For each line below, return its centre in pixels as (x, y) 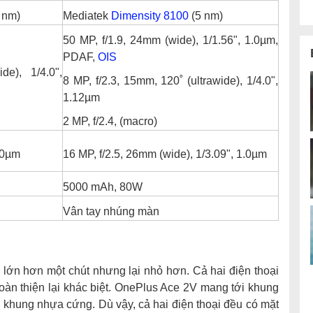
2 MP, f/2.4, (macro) (110, 122)
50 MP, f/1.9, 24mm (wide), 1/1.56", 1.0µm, (170, 41)
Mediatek (87, 16)
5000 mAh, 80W (103, 187)
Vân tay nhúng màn (111, 212)
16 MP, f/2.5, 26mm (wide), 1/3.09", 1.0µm (165, 154)
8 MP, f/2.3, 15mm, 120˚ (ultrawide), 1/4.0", (170, 81)
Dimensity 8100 (150, 16)
